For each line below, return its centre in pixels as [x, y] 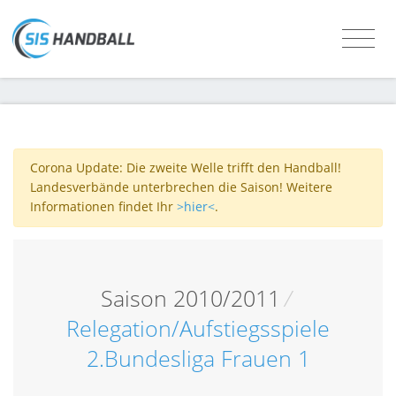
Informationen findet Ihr [103, 207]
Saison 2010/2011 [190, 298]
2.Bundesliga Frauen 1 [198, 358]
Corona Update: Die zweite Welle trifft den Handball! [185, 168]
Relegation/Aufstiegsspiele [198, 328]
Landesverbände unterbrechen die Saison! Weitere [181, 187]
